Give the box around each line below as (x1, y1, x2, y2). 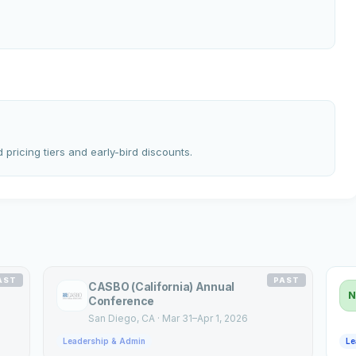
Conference (88, 293, 155, 308)
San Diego (88, 311, 137, 324)
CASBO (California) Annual (88, 279, 235, 293)
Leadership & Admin (63, 335, 145, 346)
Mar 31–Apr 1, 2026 (162, 311, 248, 324)
